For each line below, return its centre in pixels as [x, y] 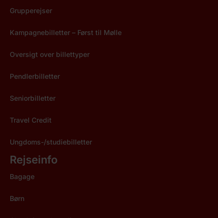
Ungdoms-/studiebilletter [51, 142]
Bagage [22, 177]
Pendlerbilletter [35, 76]
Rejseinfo [34, 160]
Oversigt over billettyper [50, 54]
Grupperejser [31, 11]
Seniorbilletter [33, 98]
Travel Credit [31, 120]
